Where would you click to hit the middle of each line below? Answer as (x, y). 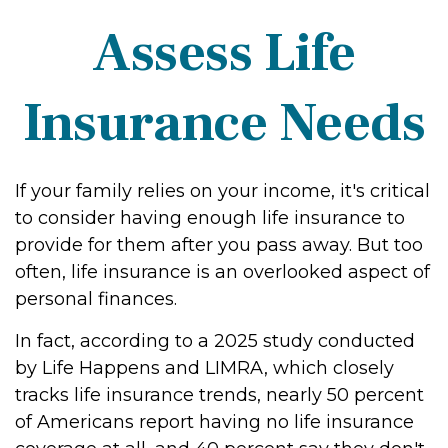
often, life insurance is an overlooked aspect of (222, 272)
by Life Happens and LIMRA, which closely (204, 368)
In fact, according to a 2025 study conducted (215, 341)
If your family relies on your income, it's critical (222, 191)
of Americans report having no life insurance (214, 422)
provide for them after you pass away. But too (219, 245)
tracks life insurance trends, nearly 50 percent (219, 395)
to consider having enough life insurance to (210, 218)
